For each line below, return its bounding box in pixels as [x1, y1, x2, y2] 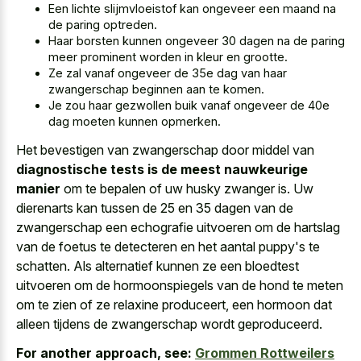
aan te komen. [183, 82, 264, 97]
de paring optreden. [48, 18, 157, 32]
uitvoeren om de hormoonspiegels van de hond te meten [16, 276, 343, 293]
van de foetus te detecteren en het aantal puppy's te [16, 238, 320, 255]
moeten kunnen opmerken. [69, 114, 221, 129]
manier [16, 180, 60, 197]
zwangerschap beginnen [48, 82, 183, 97]
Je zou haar [48, 98, 115, 113]
